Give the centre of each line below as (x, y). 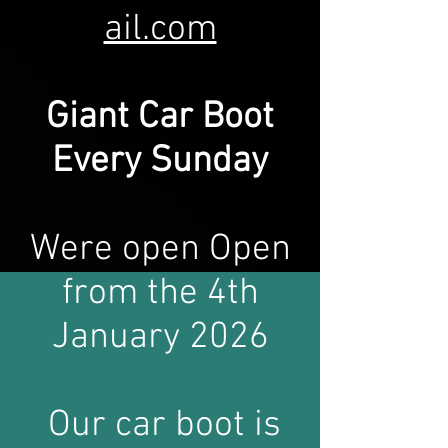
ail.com (160, 30)
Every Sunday (160, 162)
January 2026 (160, 338)
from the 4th (160, 294)
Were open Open (160, 250)
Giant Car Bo (144, 118)
